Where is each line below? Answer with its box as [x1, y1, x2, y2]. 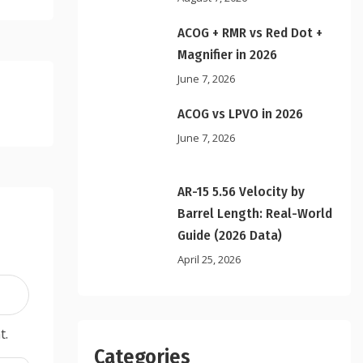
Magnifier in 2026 [177, 46, 278, 63]
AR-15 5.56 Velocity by [177, 183, 305, 201]
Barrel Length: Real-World [177, 205, 333, 223]
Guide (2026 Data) [177, 227, 283, 245]
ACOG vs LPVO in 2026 [177, 105, 304, 122]
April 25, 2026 [177, 252, 241, 267]
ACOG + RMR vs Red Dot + [177, 24, 323, 41]
